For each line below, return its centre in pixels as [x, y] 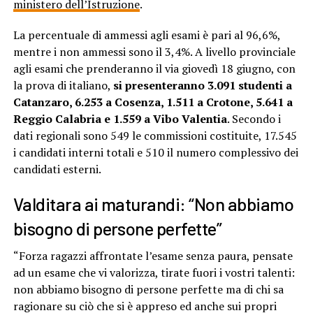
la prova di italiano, [63, 86]
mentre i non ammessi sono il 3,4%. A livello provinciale [154, 52]
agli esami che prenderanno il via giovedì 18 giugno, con [154, 69]
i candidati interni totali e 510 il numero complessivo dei [155, 153]
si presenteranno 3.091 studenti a [202, 86]
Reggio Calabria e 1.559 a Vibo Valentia [120, 119]
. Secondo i [254, 119]
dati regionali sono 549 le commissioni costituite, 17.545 [155, 136]
